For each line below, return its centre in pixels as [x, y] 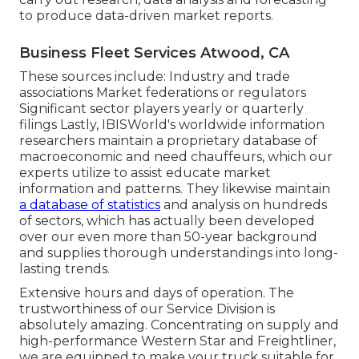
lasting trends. [65, 269]
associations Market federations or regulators [163, 93]
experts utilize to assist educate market [145, 173]
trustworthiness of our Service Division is [147, 309]
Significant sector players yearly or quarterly [161, 109]
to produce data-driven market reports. [146, 16]
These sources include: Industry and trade [155, 77]
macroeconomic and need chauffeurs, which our [176, 157]
